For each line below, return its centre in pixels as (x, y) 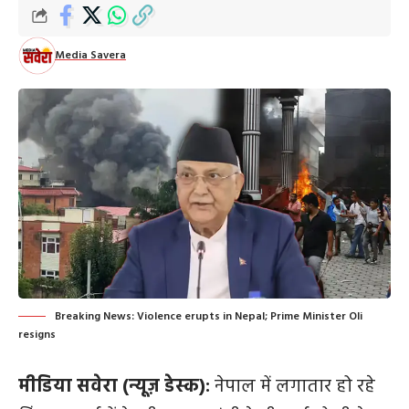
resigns (37, 335)
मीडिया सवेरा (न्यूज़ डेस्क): (114, 387)
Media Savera (90, 56)
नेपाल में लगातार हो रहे (293, 387)
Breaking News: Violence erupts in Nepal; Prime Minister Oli (209, 316)
